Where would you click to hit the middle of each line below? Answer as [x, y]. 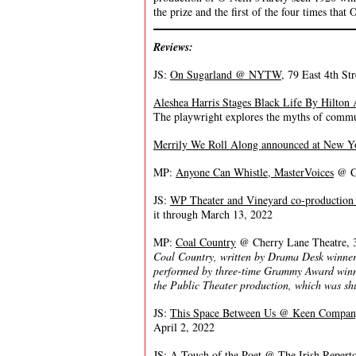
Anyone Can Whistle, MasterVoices [255, 172]
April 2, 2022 [184, 327]
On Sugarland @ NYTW [226, 74]
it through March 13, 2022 [213, 214]
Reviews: [173, 47]
